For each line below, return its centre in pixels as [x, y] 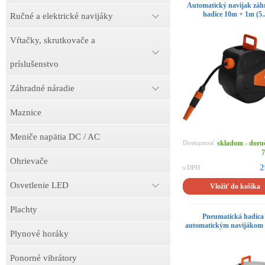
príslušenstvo [34, 64]
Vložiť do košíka [235, 186]
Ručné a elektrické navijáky [62, 16]
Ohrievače [29, 161]
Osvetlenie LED [39, 185]
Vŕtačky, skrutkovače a [53, 40]
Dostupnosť [198, 142]
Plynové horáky [39, 234]
